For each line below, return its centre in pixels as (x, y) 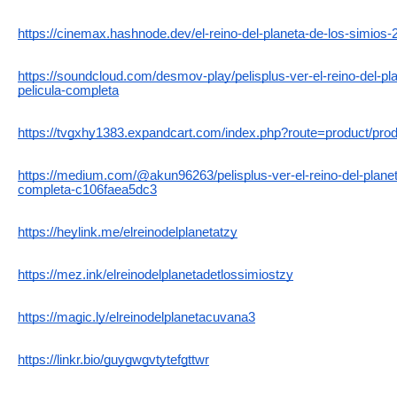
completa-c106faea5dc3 (87, 189)
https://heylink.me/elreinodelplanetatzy (128, 232)
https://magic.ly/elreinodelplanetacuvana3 (136, 317)
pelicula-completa (68, 90)
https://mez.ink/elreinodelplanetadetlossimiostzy (156, 274)
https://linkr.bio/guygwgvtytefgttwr (113, 359)
